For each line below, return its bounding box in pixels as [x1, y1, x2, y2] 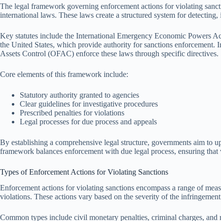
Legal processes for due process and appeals [20, 117, 157, 126]
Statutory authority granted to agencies [20, 90, 139, 99]
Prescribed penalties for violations [20, 108, 124, 117]
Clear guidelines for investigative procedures [20, 99, 158, 108]
